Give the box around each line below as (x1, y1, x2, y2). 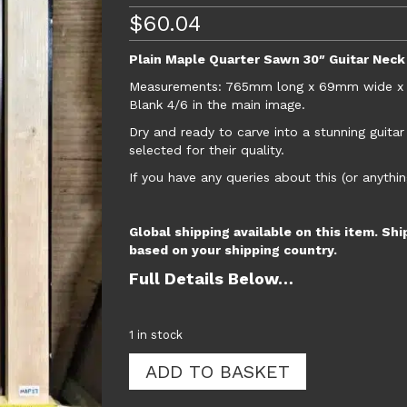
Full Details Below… (128, 269, 293, 288)
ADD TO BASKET (144, 361, 290, 382)
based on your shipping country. (128, 243, 337, 257)
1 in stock (128, 328, 183, 342)
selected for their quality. (128, 143, 284, 157)
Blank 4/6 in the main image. (128, 97, 305, 112)
